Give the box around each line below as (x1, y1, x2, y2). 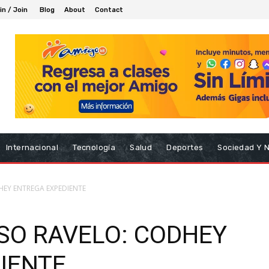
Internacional (6, 142, 59, 152)
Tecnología (73, 142, 116, 152)
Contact (95, 5, 123, 14)
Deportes (166, 142, 204, 152)
